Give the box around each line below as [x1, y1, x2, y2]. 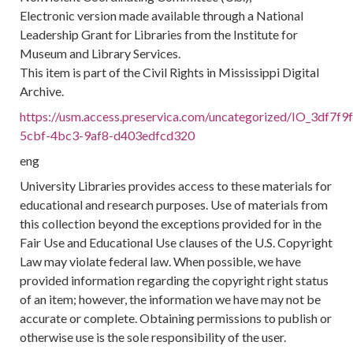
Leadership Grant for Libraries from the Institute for [20, 27, 299, 42]
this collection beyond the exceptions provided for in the [20, 216, 322, 231]
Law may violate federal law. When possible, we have [20, 254, 302, 269]
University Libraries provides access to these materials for [20, 178, 333, 193]
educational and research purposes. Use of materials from [20, 197, 329, 212]
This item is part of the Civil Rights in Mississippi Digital [20, 65, 320, 80]
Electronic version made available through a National [20, 8, 304, 23]
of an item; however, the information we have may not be [20, 292, 321, 307]
